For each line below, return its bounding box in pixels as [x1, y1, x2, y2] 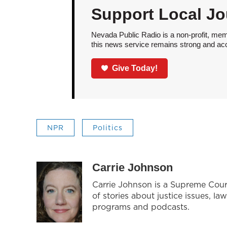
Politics [93, 122, 123, 133]
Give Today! [112, 63, 158, 72]
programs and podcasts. [92, 201, 190, 212]
